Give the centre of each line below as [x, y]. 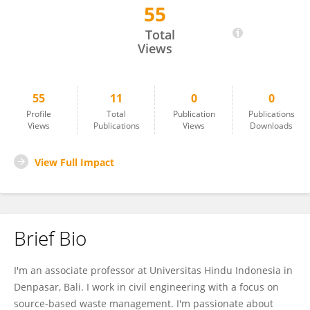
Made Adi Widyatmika [80, 21]
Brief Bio [50, 238]
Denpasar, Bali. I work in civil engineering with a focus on [146, 287]
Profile [39, 114]
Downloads [271, 126]
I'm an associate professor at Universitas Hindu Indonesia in [153, 270]
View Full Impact [74, 162]
